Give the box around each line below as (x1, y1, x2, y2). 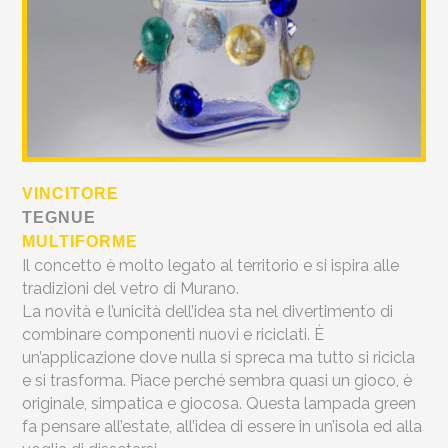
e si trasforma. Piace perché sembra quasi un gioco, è (22, 370, 413, 390)
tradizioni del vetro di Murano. (22, 278, 240, 298)
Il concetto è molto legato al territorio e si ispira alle (22, 255, 400, 275)
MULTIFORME (22, 232, 139, 250)
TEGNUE (22, 208, 97, 226)
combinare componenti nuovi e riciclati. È (22, 324, 325, 344)
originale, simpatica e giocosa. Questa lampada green (22, 393, 417, 413)
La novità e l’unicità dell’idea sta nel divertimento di (22, 301, 394, 321)
